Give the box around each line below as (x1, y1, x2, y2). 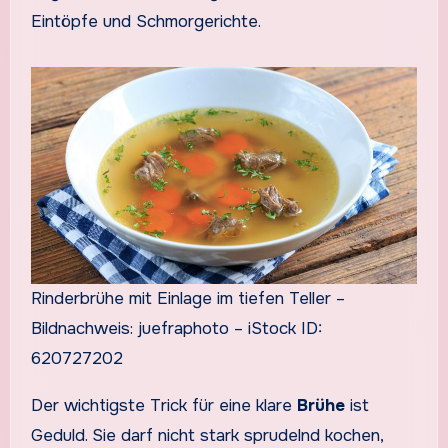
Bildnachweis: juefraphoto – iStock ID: (30, 318, 322, 340)
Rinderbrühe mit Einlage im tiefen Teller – (30, 288, 345, 310)
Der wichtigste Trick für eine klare (30, 395, 297, 417)
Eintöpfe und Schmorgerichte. (30, 10, 261, 32)
